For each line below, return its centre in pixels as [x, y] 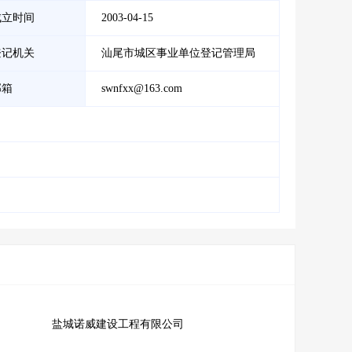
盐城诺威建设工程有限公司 [117, 324]
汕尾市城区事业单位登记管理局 [178, 53]
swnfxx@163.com [142, 88]
